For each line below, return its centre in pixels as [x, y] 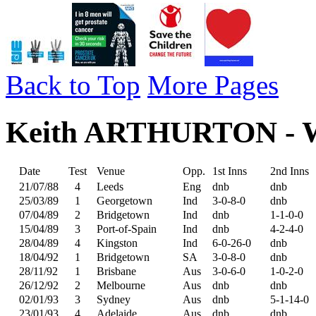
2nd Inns [290, 171]
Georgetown [124, 200]
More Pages [213, 85]
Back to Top [73, 85]
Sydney [114, 299]
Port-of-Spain [127, 229]
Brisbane [116, 271]
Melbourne [121, 285]
